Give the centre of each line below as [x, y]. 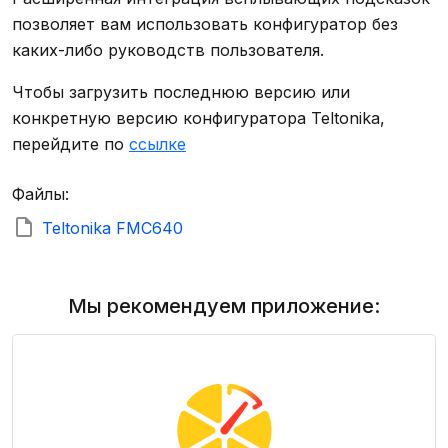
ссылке [157, 144]
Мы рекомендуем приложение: [224, 306]
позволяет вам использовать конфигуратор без [205, 24]
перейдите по [70, 144]
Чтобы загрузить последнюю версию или [181, 92]
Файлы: [40, 194]
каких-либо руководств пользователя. [168, 50]
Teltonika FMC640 [112, 228]
